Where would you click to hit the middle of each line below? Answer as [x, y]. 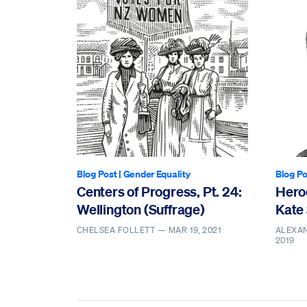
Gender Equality [157, 173]
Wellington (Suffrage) [141, 209]
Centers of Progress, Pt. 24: [159, 191]
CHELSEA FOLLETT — [123, 230]
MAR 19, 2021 [195, 230]
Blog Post [97, 173]
